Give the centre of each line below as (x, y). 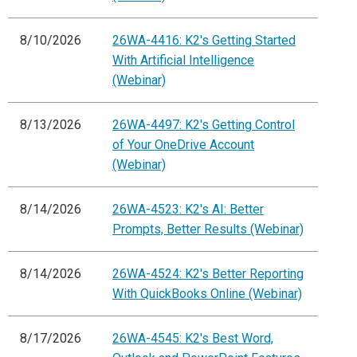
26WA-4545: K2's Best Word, (193, 339)
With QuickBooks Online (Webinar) (207, 294)
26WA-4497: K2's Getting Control (204, 125)
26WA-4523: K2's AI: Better (188, 210)
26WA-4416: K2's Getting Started (204, 41)
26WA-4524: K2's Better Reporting (208, 274)
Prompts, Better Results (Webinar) (208, 229)
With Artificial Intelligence (183, 61)
